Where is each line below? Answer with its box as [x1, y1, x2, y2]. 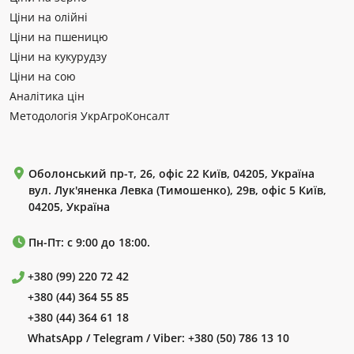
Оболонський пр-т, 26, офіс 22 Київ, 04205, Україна [28, 166, 314, 182]
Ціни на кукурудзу [9, 49, 107, 65]
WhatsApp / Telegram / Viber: [27, 330, 185, 346]
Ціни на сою [9, 69, 76, 85]
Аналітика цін [9, 88, 85, 104]
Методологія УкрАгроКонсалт [9, 108, 170, 124]
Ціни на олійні [9, 9, 88, 25]
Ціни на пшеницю [9, 29, 108, 45]
